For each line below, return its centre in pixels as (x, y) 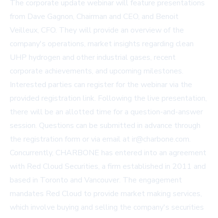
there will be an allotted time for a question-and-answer (106, 112)
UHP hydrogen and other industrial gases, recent (93, 58)
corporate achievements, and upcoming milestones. (97, 71)
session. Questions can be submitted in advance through (105, 126)
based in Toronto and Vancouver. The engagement (96, 180)
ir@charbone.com (161, 139)
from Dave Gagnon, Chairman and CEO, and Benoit (94, 17)
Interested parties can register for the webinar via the (101, 85)
